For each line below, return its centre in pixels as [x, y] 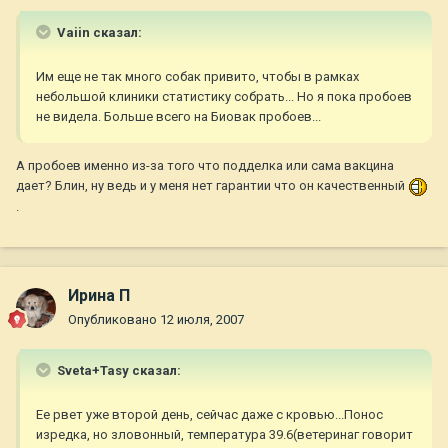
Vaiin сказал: [98, 33]
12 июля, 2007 [202, 320]
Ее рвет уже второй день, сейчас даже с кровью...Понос [209, 415]
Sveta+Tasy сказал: [117, 371]
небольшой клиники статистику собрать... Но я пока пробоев [224, 97]
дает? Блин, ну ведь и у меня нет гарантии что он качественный [212, 186]
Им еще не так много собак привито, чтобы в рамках [197, 77]
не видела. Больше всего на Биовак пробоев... [178, 117]
